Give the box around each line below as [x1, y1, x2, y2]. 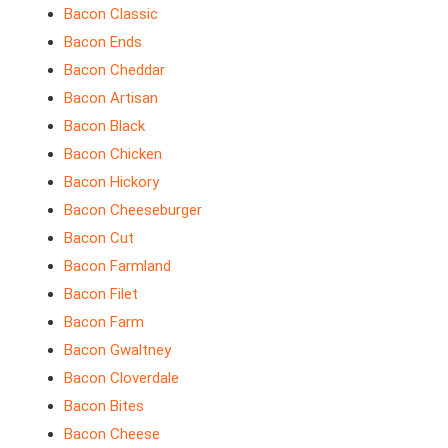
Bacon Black [64, 117, 145, 136]
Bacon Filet [64, 285, 138, 304]
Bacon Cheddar [64, 61, 165, 80]
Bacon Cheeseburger [64, 201, 202, 220]
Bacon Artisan [64, 89, 158, 108]
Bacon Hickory [64, 173, 159, 192]
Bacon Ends [64, 33, 142, 52]
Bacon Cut [64, 229, 134, 248]
